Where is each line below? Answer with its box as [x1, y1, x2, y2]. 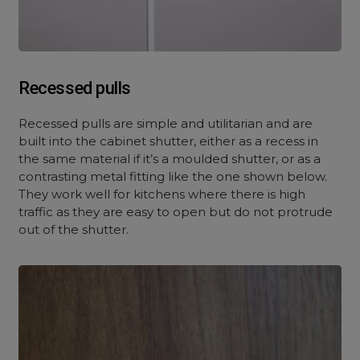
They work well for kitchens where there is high [18, 186, 306, 202]
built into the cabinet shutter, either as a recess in [18, 133, 319, 149]
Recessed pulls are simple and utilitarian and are [18, 116, 313, 131]
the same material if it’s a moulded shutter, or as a [18, 151, 321, 166]
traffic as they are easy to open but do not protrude [18, 204, 333, 219]
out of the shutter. [18, 222, 129, 237]
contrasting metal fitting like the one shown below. [18, 169, 328, 184]
